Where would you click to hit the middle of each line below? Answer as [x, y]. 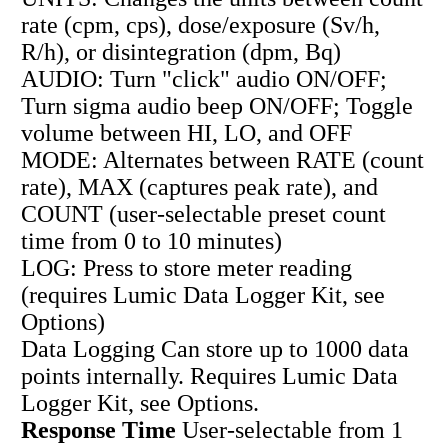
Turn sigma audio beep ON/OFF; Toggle [216, 106]
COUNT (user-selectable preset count [203, 214]
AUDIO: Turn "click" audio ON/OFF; [203, 79]
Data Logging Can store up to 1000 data [214, 349]
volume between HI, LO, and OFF [186, 133]
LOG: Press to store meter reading [186, 268]
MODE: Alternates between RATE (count [222, 160]
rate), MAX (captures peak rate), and [199, 187]
